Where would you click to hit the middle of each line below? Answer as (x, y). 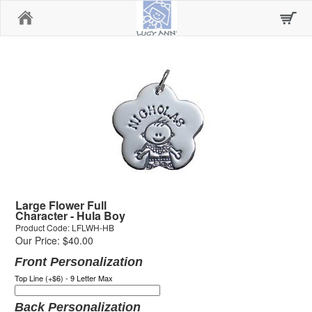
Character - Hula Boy (70, 216)
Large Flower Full (61, 205)
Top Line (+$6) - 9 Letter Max (64, 278)
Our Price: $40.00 (54, 240)
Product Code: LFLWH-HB (65, 227)
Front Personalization (79, 262)
